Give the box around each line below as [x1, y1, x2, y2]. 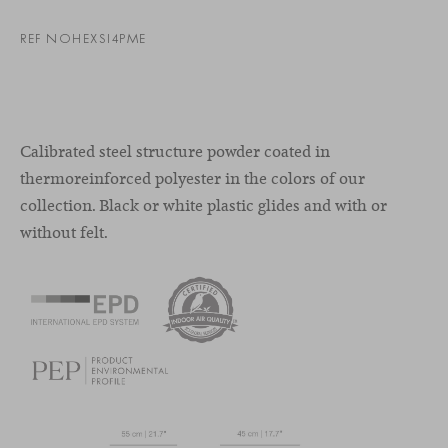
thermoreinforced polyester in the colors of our [20, 167, 365, 189]
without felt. [20, 221, 108, 243]
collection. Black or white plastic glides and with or [20, 194, 387, 216]
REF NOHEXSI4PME [20, 29, 147, 46]
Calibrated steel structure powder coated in [20, 140, 330, 162]
